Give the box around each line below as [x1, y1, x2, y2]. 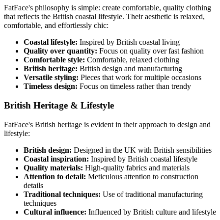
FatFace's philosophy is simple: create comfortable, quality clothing [4, 3, 211, 12]
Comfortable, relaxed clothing [85, 55, 179, 64]
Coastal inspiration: [24, 154, 89, 163]
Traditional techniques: [24, 190, 101, 198]
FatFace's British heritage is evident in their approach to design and [4, 120, 211, 129]
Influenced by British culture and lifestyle [86, 207, 216, 216]
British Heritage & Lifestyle [4, 100, 114, 110]
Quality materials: [24, 163, 83, 172]
